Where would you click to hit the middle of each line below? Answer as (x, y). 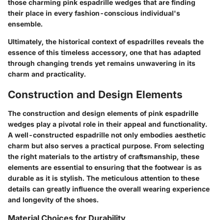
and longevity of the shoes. (53, 199)
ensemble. (25, 24)
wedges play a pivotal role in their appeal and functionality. (108, 124)
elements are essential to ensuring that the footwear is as (105, 167)
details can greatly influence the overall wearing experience (109, 189)
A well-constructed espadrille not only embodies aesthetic (107, 135)
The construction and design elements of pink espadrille (103, 113)
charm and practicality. (47, 74)
